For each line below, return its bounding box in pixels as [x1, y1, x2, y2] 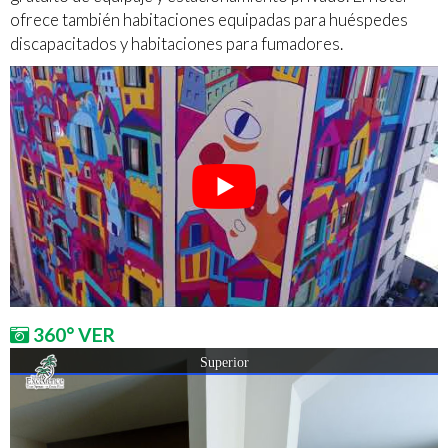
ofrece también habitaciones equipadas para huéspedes [10, 9, 408, 30]
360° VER [29, 322, 115, 346]
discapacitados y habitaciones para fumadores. [10, 33, 343, 54]
